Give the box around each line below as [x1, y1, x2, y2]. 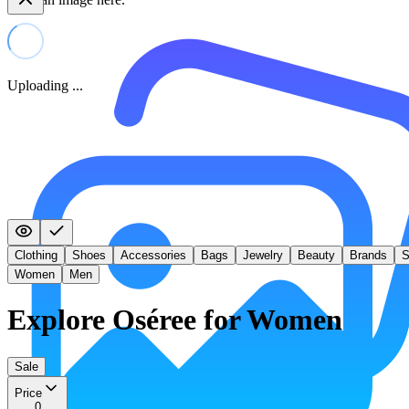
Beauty [298, 247, 335, 262]
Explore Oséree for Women [7, 303, 342, 337]
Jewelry [243, 247, 283, 262]
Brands [350, 247, 387, 262]
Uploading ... [7, 78, 83, 94]
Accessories [121, 247, 186, 262]
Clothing [15, 247, 58, 262]
